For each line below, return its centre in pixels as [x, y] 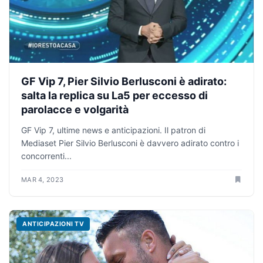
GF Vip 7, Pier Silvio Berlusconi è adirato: [124, 82]
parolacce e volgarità [75, 110]
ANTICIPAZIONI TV [53, 224]
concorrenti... [46, 156]
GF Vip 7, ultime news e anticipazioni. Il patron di [113, 130]
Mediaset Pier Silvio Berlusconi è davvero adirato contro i [130, 143]
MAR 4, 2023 [43, 180]
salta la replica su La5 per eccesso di [114, 96]
